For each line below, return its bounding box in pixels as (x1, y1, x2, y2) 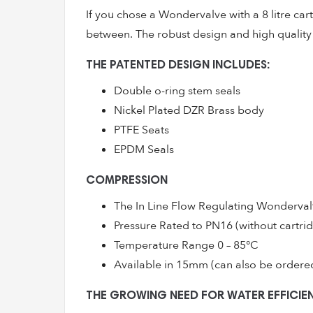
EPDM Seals (114, 142, 174, 157)
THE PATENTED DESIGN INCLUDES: (86, 60, 270, 72)
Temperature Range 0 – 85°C (114, 238, 259, 253)
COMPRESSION (86, 175, 168, 187)
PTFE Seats (114, 122, 169, 138)
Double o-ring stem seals (114, 83, 240, 99)
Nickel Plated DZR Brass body (114, 103, 264, 118)
